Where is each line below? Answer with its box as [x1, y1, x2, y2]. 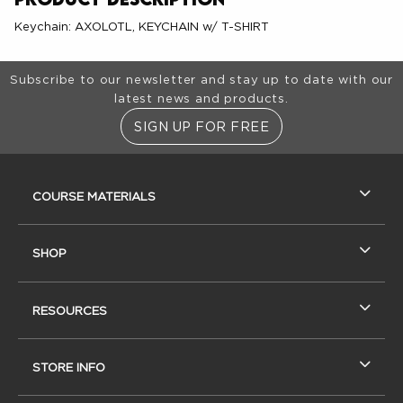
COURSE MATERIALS [32, 188, 156, 203]
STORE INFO [32, 360, 105, 375]
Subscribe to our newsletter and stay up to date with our [9, 72, 394, 87]
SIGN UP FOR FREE [134, 118, 269, 134]
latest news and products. [114, 91, 289, 106]
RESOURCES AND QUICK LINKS [17, 166, 203, 182]
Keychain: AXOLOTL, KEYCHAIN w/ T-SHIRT [14, 19, 269, 34]
